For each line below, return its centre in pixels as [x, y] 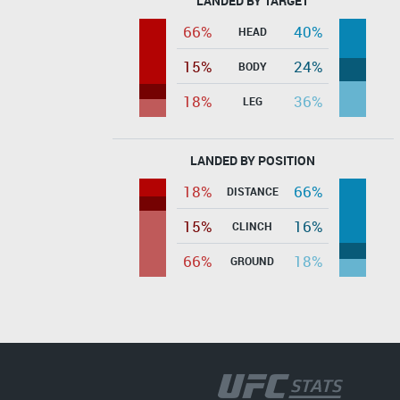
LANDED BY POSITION [253, 160]
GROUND [252, 260]
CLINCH [252, 225]
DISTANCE [252, 191]
